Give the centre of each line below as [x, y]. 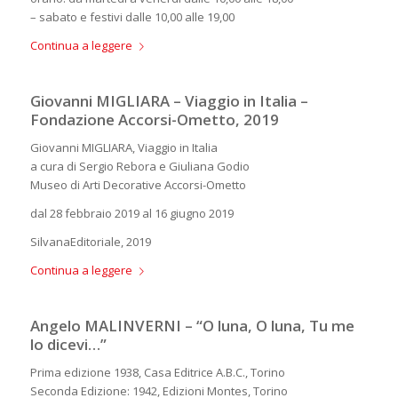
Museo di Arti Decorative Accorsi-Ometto [138, 185]
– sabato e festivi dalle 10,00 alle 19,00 [132, 17]
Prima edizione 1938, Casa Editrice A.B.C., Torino [157, 373]
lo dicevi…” [68, 345]
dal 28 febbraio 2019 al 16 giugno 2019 [131, 214]
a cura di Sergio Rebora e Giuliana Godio [139, 167]
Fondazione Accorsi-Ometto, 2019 [154, 120]
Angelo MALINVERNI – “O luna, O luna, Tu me [192, 326]
